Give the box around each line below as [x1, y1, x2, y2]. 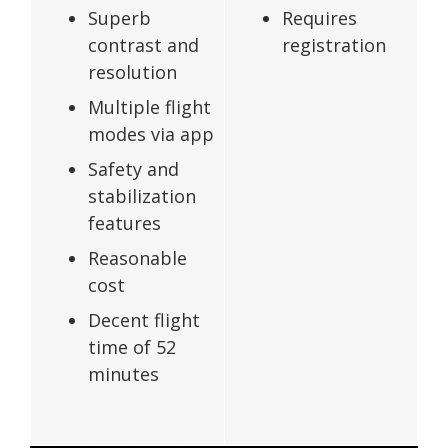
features [88, 210, 161, 235]
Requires [282, 5, 357, 30]
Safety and [88, 156, 179, 181]
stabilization [88, 183, 196, 208]
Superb [88, 5, 156, 30]
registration [282, 32, 386, 57]
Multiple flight [88, 94, 211, 119]
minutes [88, 361, 159, 386]
